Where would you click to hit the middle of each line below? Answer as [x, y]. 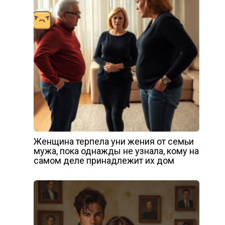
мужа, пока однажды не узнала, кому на [116, 151]
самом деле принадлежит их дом [104, 160]
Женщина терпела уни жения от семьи [114, 141]
